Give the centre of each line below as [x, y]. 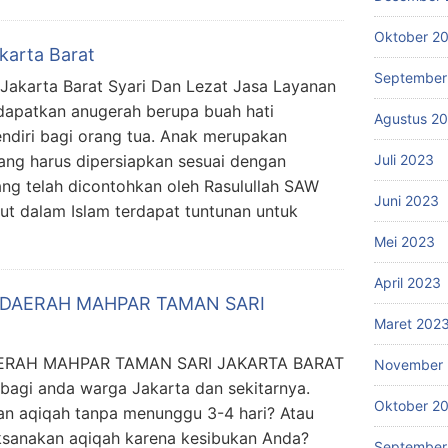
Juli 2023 [404, 159]
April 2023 [407, 282]
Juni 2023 [406, 200]
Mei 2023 [404, 241]
